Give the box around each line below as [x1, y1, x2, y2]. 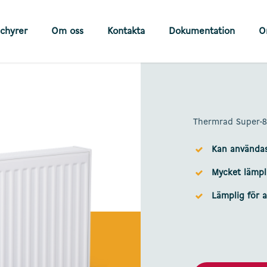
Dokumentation [169, 26, 235, 36]
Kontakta [107, 26, 145, 36]
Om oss [51, 26, 83, 36]
